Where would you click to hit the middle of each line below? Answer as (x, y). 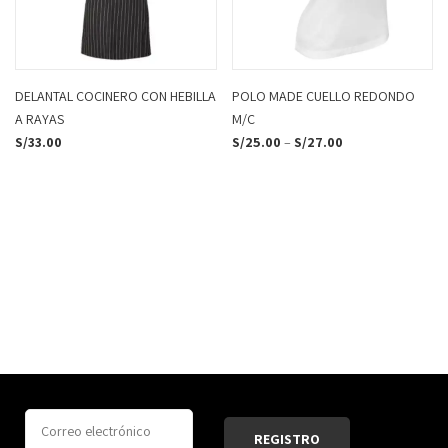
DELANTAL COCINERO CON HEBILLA (115, 96)
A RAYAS (39, 119)
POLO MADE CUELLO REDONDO (323, 96)
